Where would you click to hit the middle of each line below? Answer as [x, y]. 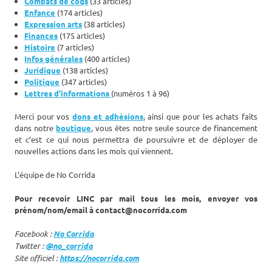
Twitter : [30, 246]
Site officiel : [37, 258]
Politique [42, 81]
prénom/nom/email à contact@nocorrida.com [101, 210]
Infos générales [54, 58]
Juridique [43, 70]
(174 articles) [79, 12]
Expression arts [53, 24]
